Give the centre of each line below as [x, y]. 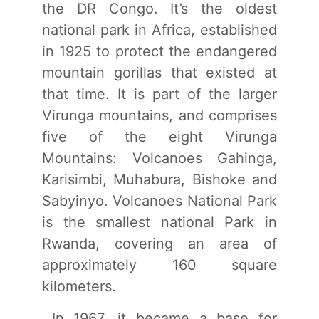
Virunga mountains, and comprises [159, 115]
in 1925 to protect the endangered [159, 51]
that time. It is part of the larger [159, 94]
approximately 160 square [159, 265]
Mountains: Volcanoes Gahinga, [159, 158]
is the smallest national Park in [159, 222]
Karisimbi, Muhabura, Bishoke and [159, 179]
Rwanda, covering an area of [159, 243]
